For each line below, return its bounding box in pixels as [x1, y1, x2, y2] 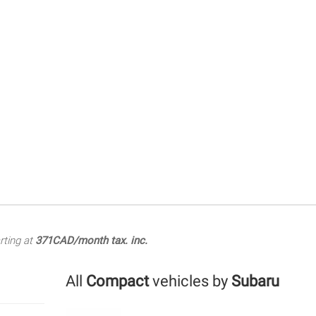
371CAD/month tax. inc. [35, 233, 147, 247]
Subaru [231, 272, 279, 290]
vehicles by [148, 272, 231, 290]
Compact [85, 272, 149, 290]
